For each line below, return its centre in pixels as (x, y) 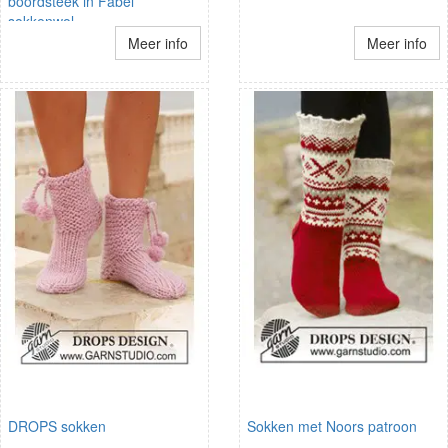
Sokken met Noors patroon (332, 425)
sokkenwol (41, 20)
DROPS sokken (57, 425)
